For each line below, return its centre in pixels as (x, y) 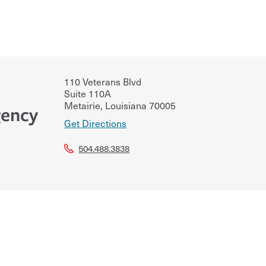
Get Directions (96, 123)
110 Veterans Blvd (103, 81)
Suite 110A (88, 93)
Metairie (83, 105)
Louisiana (125, 105)
